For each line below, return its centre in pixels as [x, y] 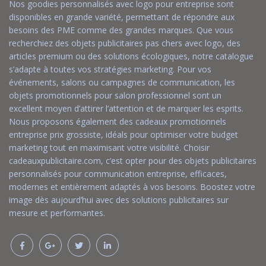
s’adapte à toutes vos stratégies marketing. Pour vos [110, 69]
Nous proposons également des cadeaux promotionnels [118, 121]
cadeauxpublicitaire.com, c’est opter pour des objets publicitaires [133, 160]
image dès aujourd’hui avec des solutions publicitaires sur [119, 199]
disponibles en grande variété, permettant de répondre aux [122, 17]
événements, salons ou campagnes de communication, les [122, 82]
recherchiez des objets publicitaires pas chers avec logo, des [125, 43]
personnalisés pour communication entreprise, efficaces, [118, 173]
